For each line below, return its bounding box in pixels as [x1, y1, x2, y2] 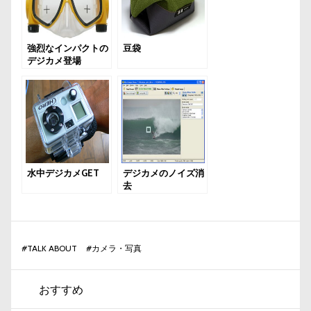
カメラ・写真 [92, 244, 142, 253]
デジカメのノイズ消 [123, 167, 204, 178]
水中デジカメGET [27, 167, 99, 178]
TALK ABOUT [27, 244, 77, 253]
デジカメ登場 [27, 55, 81, 66]
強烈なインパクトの [27, 42, 108, 53]
